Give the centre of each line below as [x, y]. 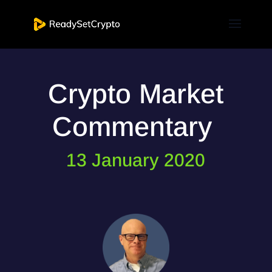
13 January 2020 [136, 160]
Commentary [136, 127]
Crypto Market [136, 94]
